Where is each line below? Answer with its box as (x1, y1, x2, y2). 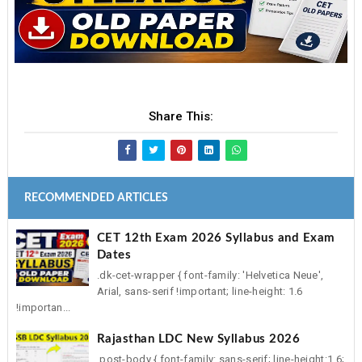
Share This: (148, 108, 213, 124)
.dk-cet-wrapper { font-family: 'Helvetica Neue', (96, 269, 324, 282)
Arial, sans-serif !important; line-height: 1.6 (96, 285, 303, 298)
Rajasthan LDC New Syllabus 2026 (96, 333, 301, 346)
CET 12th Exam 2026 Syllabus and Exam (96, 232, 335, 245)
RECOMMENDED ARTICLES (23, 192, 168, 204)
